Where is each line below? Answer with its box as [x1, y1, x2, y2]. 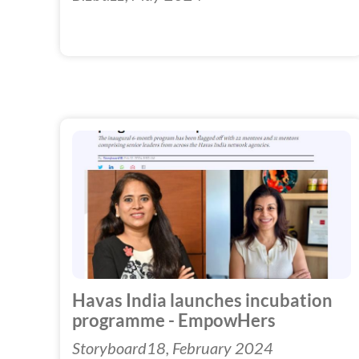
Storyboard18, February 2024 [72, 337, 273, 357]
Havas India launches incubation [72, 289, 333, 311]
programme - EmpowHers [72, 309, 276, 331]
